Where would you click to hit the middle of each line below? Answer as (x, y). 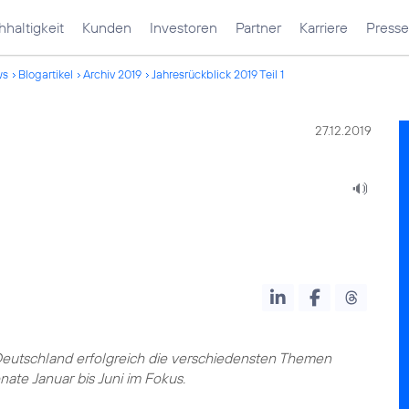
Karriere (324, 27)
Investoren (184, 27)
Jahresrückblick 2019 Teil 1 (218, 74)
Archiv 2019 (112, 74)
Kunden (107, 27)
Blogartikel (46, 74)
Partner (258, 27)
